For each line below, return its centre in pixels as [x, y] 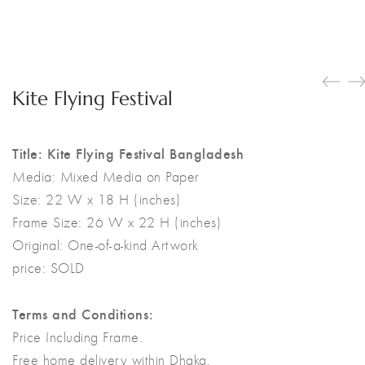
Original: [40, 245]
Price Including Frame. [77, 337]
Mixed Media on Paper [130, 176]
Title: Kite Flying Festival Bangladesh [128, 152]
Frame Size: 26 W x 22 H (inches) [117, 222]
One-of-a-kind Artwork [133, 245]
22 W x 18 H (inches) [113, 199]
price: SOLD [48, 268]
